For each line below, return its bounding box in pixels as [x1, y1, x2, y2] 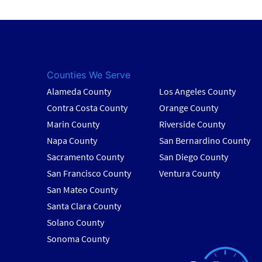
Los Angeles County [158, 85, 236, 98]
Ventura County [158, 167, 220, 180]
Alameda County [47, 85, 112, 98]
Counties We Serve [47, 69, 131, 81]
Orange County [158, 102, 218, 114]
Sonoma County [47, 233, 110, 245]
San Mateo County [47, 184, 118, 196]
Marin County [47, 118, 100, 130]
